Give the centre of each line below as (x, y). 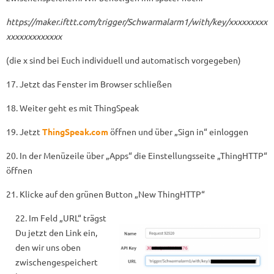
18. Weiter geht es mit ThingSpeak (72, 107)
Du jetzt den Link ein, (56, 232)
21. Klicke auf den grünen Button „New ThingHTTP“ (106, 194)
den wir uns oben (48, 247)
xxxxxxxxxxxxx (34, 36)
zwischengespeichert (56, 261)
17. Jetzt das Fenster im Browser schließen (89, 83)
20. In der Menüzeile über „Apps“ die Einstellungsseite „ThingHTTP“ (137, 155)
